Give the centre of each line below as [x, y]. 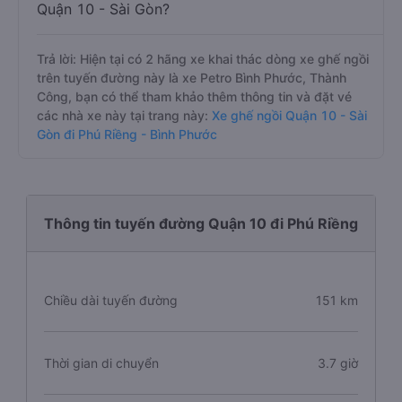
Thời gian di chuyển [101, 363]
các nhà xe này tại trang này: [122, 115]
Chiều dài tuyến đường [111, 300]
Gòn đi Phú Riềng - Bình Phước [127, 134]
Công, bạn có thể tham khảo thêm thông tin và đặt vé [194, 96]
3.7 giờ [338, 363]
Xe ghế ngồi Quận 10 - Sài [288, 115]
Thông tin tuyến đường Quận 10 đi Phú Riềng [201, 223]
